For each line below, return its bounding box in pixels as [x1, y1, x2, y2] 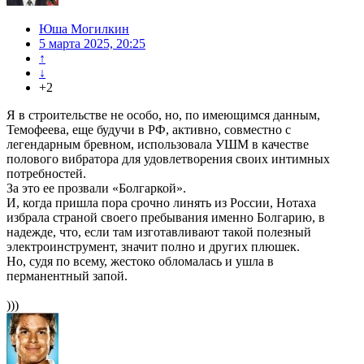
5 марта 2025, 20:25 [39, 37, 145, 51]
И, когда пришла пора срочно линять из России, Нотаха [6, 196, 316, 210]
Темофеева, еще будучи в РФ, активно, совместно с [6, 123, 291, 137]
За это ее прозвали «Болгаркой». [6, 181, 186, 196]
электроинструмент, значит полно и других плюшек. [6, 240, 300, 254]
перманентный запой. [6, 269, 128, 284]
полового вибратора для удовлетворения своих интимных [6, 152, 330, 167]
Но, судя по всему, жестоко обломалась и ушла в [6, 254, 274, 269]
